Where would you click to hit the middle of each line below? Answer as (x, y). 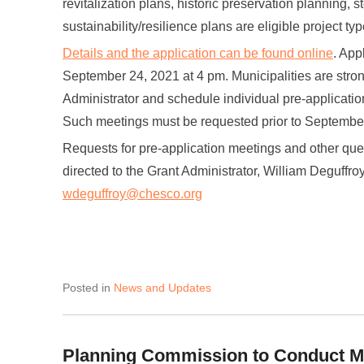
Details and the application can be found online (198, 53)
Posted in (88, 288)
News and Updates (162, 288)
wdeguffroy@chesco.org (132, 194)
